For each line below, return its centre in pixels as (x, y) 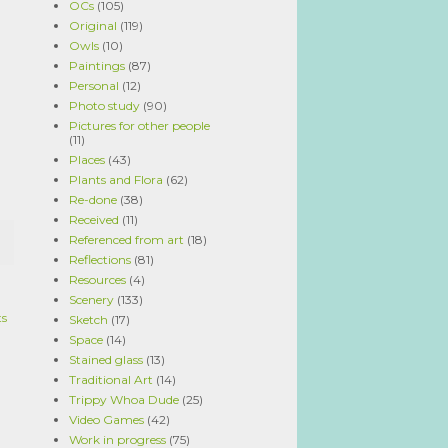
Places (87, 159)
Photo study (104, 105)
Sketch (88, 319)
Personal (94, 85)
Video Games (106, 419)
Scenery (91, 299)
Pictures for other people (139, 125)
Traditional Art (111, 379)
